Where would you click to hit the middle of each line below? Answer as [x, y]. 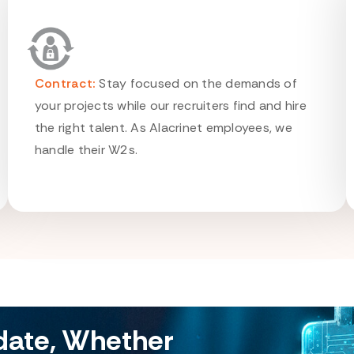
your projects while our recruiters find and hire [170, 105]
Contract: [65, 83]
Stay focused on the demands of [196, 83]
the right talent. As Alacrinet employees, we [163, 128]
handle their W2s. [86, 150]
